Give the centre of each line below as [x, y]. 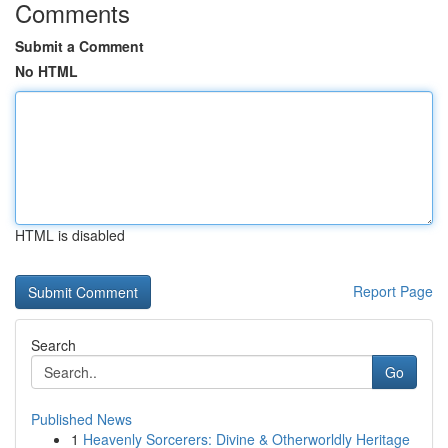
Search [53, 345]
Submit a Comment [79, 46]
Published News [81, 419]
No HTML [46, 71]
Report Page [393, 291]
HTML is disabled [70, 235]
